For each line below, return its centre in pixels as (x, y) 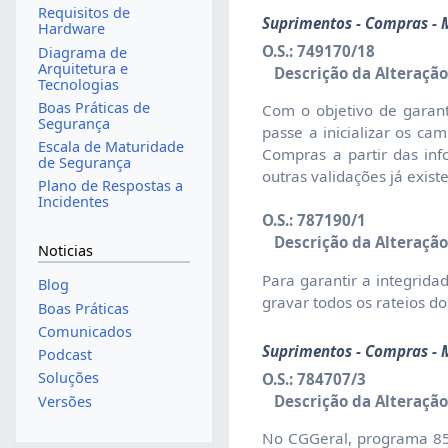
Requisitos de (83, 13)
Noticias (65, 250)
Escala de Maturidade (110, 147)
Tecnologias (78, 84)
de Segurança (84, 163)
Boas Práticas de (93, 107)
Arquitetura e (82, 68)
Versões (64, 401)
